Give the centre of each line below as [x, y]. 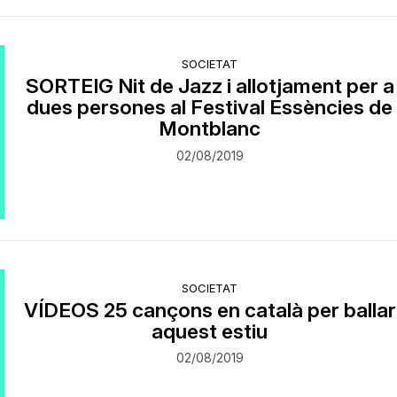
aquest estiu [210, 331]
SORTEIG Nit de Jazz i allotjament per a [210, 86]
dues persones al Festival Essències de [210, 107]
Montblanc [210, 128]
